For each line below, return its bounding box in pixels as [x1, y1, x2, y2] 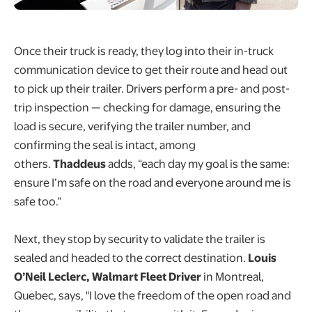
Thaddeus [53, 155, 108, 171]
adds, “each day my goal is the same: [108, 155, 290, 171]
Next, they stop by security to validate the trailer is [14, 230, 265, 247]
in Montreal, [201, 267, 264, 284]
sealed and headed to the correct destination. [14, 249, 248, 265]
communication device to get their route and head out [14, 61, 288, 77]
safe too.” [14, 192, 61, 209]
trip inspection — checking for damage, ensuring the [14, 98, 281, 115]
